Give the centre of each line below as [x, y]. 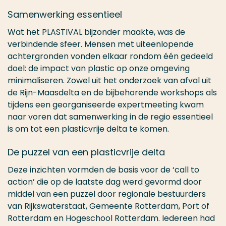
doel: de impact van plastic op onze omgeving [99, 68]
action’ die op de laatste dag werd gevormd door [105, 182]
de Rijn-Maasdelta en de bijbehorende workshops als [112, 92]
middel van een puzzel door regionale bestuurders [107, 194]
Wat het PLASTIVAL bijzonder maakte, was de [96, 32]
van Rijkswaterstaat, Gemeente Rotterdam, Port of [108, 206]
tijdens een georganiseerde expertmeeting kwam [106, 104]
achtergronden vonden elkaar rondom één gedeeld [110, 56]
